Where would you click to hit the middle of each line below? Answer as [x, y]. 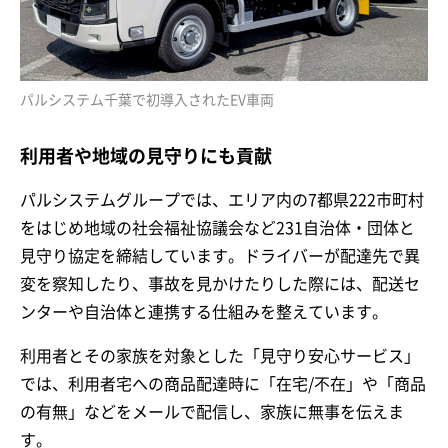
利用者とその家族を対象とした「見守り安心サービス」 [220, 356]
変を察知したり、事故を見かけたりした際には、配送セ [220, 284]
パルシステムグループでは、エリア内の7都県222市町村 [222, 200]
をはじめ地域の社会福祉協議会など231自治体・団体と [217, 228]
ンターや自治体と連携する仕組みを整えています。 [204, 312]
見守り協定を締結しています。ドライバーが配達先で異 [220, 256]
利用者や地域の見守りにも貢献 [146, 156]
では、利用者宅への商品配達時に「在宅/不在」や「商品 [223, 384]
